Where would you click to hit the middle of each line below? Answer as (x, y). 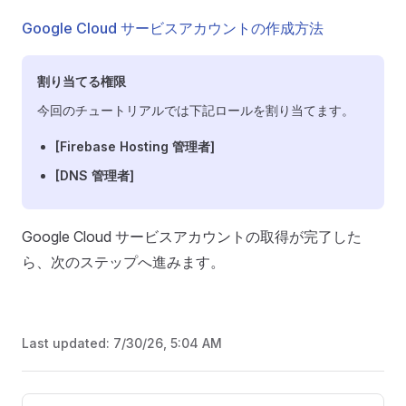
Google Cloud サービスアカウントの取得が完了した (192, 237)
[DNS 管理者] (95, 175)
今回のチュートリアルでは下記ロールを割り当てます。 (196, 110)
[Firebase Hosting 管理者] (135, 146)
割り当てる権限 (82, 81)
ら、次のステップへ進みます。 (123, 262)
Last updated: (68, 343)
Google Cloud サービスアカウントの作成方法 (173, 28)
